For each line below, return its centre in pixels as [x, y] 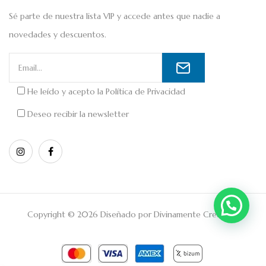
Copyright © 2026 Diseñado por [90, 214]
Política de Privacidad [145, 91]
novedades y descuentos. [58, 34]
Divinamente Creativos [196, 214]
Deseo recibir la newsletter [78, 114]
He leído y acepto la [66, 91]
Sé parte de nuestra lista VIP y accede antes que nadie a [115, 16]
